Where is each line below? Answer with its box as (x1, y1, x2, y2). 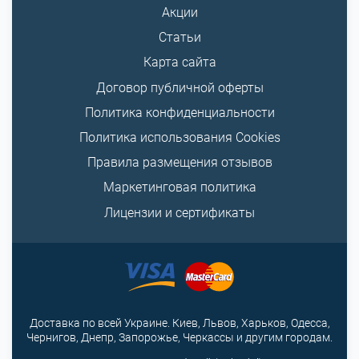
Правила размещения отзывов (87, 155, 272, 171)
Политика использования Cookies (79, 130, 280, 145)
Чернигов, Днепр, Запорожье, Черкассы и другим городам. (26, 330, 333, 344)
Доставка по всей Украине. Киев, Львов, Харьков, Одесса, (29, 316, 330, 329)
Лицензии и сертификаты (104, 204, 255, 220)
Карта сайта (143, 54, 216, 71)
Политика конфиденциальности (84, 104, 275, 120)
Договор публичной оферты (95, 79, 264, 95)
